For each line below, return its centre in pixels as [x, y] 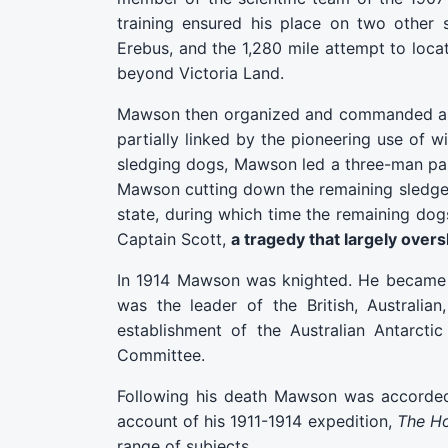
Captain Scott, [174, 239]
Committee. [161, 355]
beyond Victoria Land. [200, 73]
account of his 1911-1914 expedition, [257, 421]
